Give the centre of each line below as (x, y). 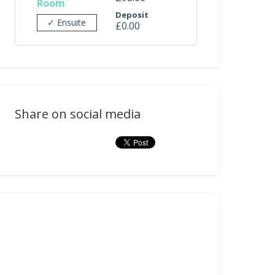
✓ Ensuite (67, 22)
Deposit (132, 15)
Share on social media (78, 114)
